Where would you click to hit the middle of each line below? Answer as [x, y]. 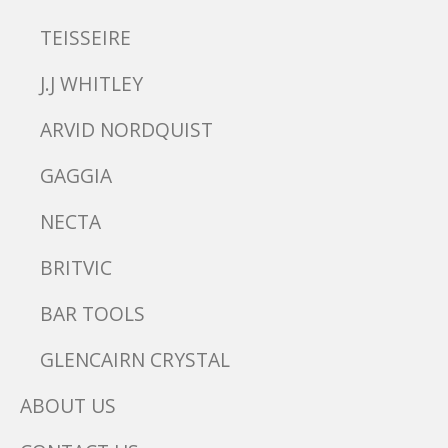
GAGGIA [76, 175]
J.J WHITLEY [91, 83]
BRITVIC [76, 267]
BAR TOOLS [92, 313]
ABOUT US [68, 405]
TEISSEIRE [85, 37]
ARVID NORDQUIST [126, 129]
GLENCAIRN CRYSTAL [135, 359]
